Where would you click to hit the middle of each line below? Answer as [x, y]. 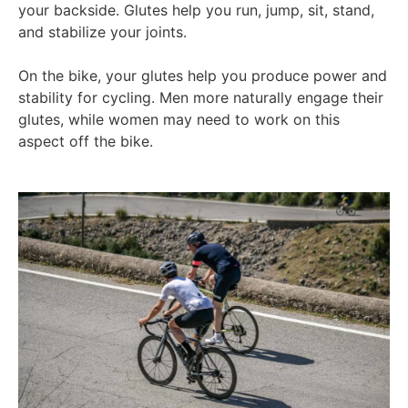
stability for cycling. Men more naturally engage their [201, 98]
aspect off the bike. [88, 142]
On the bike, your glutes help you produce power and [203, 76]
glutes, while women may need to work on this [179, 120]
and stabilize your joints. [102, 32]
